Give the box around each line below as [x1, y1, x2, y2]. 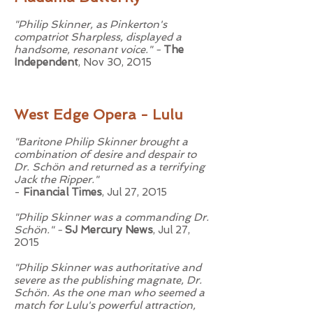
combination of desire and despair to [14, 148, 196, 161]
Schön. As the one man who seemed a [14, 286, 205, 299]
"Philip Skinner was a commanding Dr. [14, 211, 209, 224]
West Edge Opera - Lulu [14, 106, 183, 123]
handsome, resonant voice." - [14, 43, 163, 56]
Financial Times [23, 186, 102, 198]
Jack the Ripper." [14, 173, 101, 186]
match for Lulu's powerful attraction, [14, 299, 196, 312]
